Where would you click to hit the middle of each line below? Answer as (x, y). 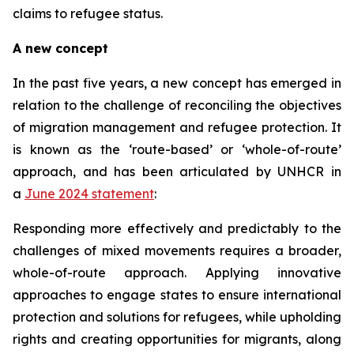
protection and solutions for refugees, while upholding (177, 317)
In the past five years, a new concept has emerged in (177, 83)
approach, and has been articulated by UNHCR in (177, 171)
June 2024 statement (89, 194)
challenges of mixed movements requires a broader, (177, 250)
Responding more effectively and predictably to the (177, 228)
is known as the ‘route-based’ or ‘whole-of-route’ (177, 149)
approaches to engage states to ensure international (177, 295)
